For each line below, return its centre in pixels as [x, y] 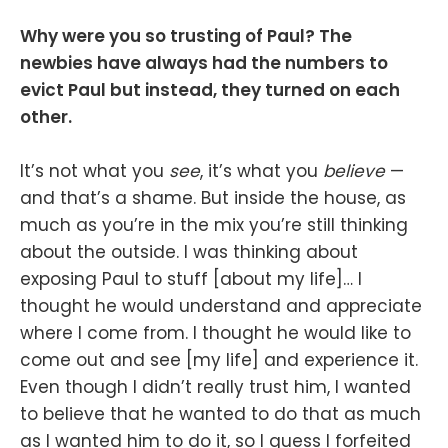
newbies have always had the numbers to [204, 62]
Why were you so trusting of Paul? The [186, 35]
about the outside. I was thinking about [189, 251]
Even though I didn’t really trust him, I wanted [215, 386]
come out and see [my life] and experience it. [219, 359]
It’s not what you [94, 170]
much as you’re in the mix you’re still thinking [214, 224]
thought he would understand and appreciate [221, 305]
